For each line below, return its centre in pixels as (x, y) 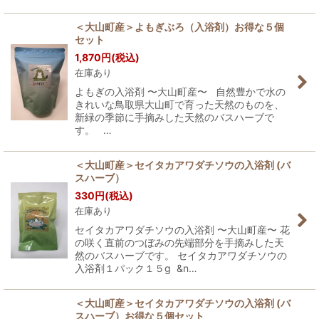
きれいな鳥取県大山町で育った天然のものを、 (179, 104)
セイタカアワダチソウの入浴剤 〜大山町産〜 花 (182, 230)
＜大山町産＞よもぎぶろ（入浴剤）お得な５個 (179, 27)
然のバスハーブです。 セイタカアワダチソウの (181, 255)
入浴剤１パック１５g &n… (136, 268)
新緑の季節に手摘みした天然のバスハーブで (174, 117)
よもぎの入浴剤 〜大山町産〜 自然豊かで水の (180, 91)
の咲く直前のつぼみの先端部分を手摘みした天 (179, 242)
